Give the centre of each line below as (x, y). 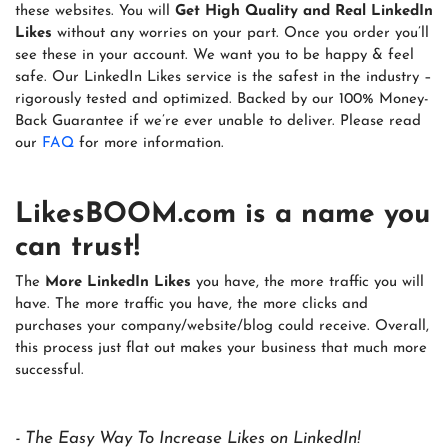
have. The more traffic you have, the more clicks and (191, 305)
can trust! (77, 247)
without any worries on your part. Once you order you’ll (240, 33)
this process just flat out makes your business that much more (221, 349)
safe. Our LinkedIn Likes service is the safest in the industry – (223, 77)
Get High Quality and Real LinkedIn (304, 11)
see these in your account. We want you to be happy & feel (214, 55)
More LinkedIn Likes (118, 283)
